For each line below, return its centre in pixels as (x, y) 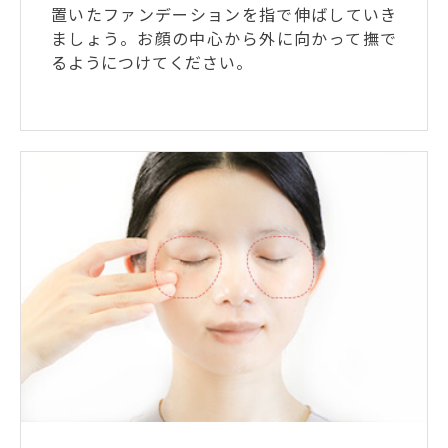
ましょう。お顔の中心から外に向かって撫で (224, 38)
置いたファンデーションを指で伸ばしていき (224, 14)
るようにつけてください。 (152, 62)
